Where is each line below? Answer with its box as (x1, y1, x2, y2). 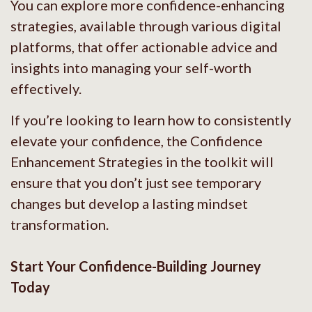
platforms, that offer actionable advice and (10, 38, 278, 56)
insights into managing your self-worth (10, 59, 251, 77)
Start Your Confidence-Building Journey (10, 258, 261, 275)
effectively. (10, 80, 81, 97)
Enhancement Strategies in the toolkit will (10, 153, 274, 171)
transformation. (10, 216, 109, 233)
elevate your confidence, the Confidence (10, 132, 263, 150)
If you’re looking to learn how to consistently (10, 111, 291, 129)
